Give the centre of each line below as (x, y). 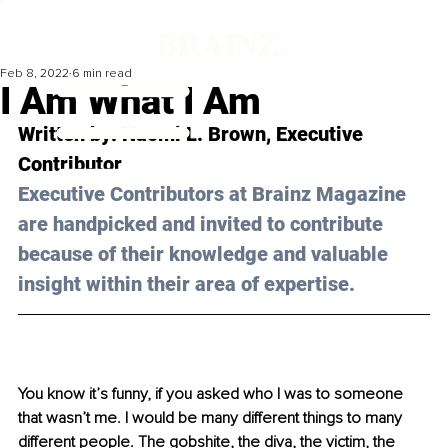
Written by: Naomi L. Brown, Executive (193, 134)
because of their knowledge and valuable (205, 254)
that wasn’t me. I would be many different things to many (212, 418)
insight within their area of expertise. (186, 284)
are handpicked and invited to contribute (203, 224)
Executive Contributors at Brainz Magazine (214, 194)
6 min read (102, 74)
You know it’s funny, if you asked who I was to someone (212, 394)
